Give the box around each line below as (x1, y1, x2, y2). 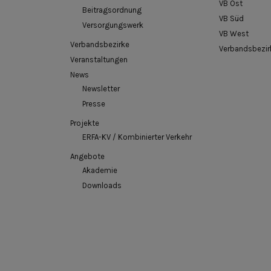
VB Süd (219, 14, 244, 24)
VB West (219, 29, 249, 39)
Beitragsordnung (82, 5, 142, 15)
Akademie (82, 166, 117, 175)
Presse (82, 99, 105, 109)
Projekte (70, 119, 99, 128)
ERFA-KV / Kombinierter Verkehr (82, 132, 192, 142)
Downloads (82, 181, 122, 191)
